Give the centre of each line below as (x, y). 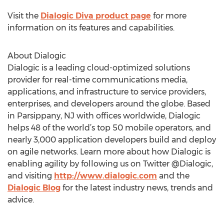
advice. (21, 200)
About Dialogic (37, 56)
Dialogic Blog (34, 188)
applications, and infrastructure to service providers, (107, 92)
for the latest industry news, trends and (137, 188)
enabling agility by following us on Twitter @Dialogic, (110, 164)
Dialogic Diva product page (96, 16)
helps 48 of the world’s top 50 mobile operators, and (109, 128)
